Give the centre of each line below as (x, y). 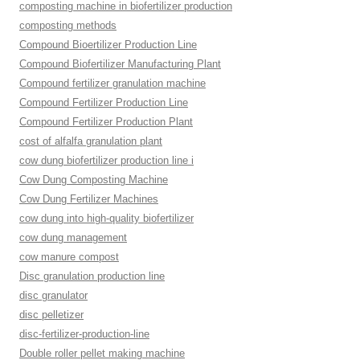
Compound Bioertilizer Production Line (108, 45)
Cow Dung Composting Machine (94, 180)
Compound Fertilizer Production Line (104, 102)
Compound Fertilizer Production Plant (106, 122)
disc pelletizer (51, 315)
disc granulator (53, 295)
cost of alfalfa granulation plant (91, 141)
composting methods (68, 25)
